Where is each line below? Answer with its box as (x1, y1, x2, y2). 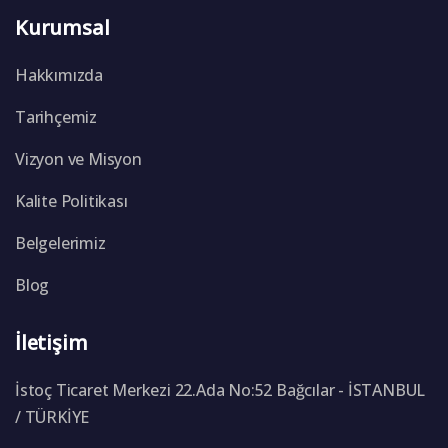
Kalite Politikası (15, 189, 128, 212)
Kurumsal (15, 13, 110, 41)
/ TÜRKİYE (15, 405, 90, 428)
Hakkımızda (15, 63, 103, 86)
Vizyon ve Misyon (15, 147, 142, 170)
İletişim (15, 328, 88, 356)
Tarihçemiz (15, 105, 97, 128)
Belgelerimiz (15, 231, 106, 254)
